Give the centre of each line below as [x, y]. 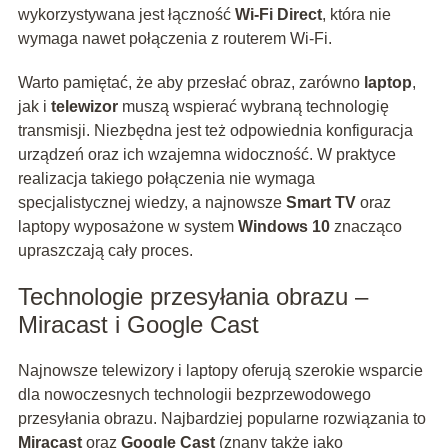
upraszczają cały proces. [105, 251]
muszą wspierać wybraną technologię [253, 107]
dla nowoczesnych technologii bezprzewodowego [194, 395]
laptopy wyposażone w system [127, 227]
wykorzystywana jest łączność [126, 15]
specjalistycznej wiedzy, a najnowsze [151, 203]
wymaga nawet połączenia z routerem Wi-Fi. [174, 39]
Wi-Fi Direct [278, 15]
